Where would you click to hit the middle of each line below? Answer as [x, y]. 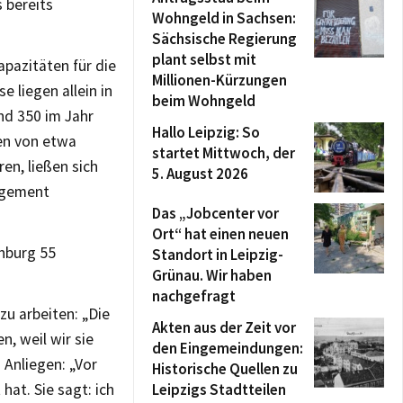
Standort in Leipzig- [218, 255]
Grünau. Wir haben [212, 275]
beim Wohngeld [204, 101]
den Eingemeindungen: [228, 348]
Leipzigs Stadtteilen [219, 390]
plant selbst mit [204, 59]
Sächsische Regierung [224, 39]
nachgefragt [194, 296]
